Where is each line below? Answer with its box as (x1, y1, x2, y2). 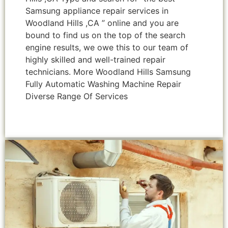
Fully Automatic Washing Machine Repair (25, 79, 181, 90)
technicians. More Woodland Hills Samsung (25, 67, 191, 77)
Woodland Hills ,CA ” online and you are (25, 18, 179, 28)
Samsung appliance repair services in (25, 6, 168, 16)
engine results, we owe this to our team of (25, 42, 188, 53)
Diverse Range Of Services (25, 91, 128, 102)
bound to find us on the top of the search (25, 30, 185, 41)
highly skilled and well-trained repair (25, 54, 165, 65)
